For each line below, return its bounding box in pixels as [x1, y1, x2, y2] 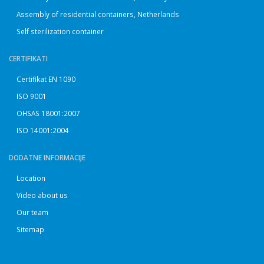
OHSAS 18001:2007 [16, 108, 80, 118]
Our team [16, 207, 48, 217]
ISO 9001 [16, 91, 47, 101]
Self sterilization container [16, 27, 104, 36]
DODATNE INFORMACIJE [9, 153, 85, 162]
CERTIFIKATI [9, 54, 48, 63]
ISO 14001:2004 [16, 126, 69, 135]
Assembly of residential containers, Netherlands [16, 9, 179, 19]
